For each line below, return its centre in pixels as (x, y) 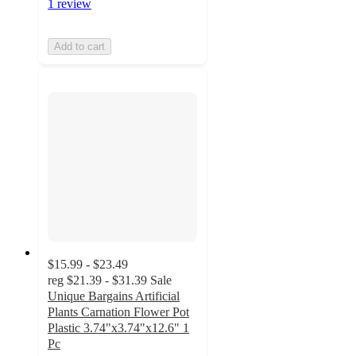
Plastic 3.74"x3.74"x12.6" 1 (118, 327)
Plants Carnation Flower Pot (118, 311)
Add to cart (79, 47)
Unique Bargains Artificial (114, 296)
